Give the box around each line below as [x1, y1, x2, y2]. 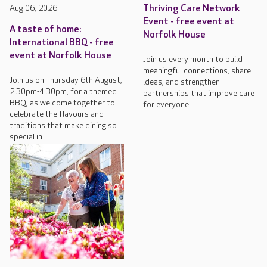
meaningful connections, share [143, 65, 251, 76]
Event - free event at [143, 15, 234, 27]
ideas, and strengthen [143, 76, 220, 87]
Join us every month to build [143, 54, 243, 64]
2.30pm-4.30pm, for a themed [10, 86, 117, 97]
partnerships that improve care [143, 88, 254, 98]
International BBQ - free [10, 36, 114, 48]
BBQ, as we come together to [10, 97, 115, 108]
